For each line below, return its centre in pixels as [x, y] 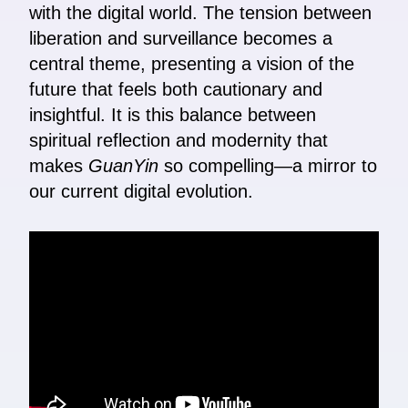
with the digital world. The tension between [200, 13]
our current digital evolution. [141, 192]
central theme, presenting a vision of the [192, 64]
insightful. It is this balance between [173, 115]
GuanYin [123, 166]
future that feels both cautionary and [176, 90]
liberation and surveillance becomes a [181, 39]
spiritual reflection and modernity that [178, 141]
